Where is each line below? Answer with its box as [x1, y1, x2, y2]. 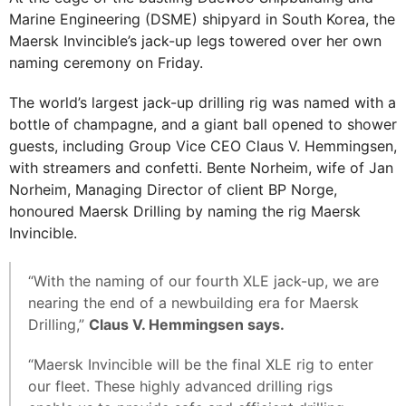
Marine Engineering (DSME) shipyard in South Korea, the [9, 9, 395, 28]
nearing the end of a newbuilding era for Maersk [28, 293, 359, 312]
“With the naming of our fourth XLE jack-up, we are [28, 271, 379, 290]
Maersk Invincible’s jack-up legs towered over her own [9, 31, 382, 50]
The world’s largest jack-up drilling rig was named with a [9, 92, 396, 111]
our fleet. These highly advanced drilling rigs [28, 376, 333, 395]
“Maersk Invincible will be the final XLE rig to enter [28, 354, 373, 373]
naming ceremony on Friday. [9, 53, 203, 72]
